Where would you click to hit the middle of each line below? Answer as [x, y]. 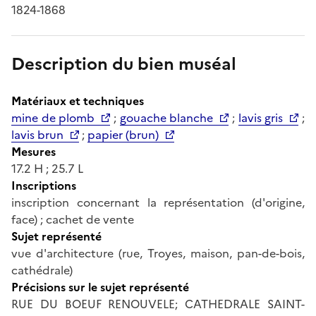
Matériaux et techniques [78, 101]
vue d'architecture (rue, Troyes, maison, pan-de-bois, [158, 253]
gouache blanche [166, 117]
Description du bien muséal [124, 64]
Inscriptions [44, 185]
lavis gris [261, 117]
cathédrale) [42, 270]
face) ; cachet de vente [73, 219]
